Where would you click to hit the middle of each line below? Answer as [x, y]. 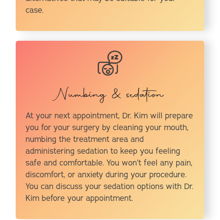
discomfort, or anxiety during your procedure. [106, 175]
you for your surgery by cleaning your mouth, [107, 128]
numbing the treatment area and [85, 140]
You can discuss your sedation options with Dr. [110, 187]
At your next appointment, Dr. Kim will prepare [110, 116]
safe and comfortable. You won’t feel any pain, [109, 163]
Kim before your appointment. [80, 199]
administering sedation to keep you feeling [103, 151]
